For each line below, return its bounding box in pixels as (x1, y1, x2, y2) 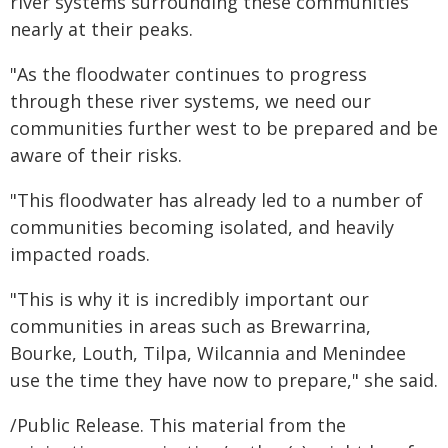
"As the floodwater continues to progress (10, 62, 367, 86)
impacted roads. (10, 242, 150, 266)
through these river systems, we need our (10, 89, 371, 113)
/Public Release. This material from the (10, 413, 346, 437)
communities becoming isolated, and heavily (10, 215, 394, 239)
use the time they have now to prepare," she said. (10, 368, 438, 392)
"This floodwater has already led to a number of (10, 188, 423, 212)
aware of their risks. (10, 143, 182, 167)
